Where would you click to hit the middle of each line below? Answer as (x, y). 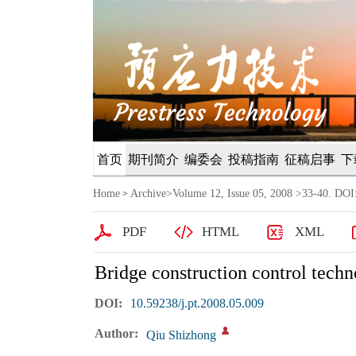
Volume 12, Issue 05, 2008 (232, 193)
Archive (148, 193)
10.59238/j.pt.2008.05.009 (197, 303)
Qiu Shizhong (181, 335)
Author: (116, 333)
